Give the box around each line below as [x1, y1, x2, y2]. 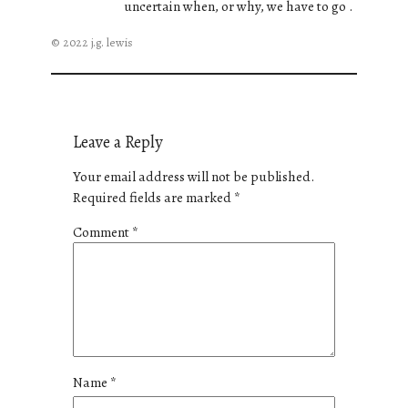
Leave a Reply [73, 129, 163, 153]
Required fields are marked [73, 188, 234, 208]
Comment [73, 222, 132, 242]
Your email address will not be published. [73, 167, 314, 187]
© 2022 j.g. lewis [51, 33, 133, 51]
